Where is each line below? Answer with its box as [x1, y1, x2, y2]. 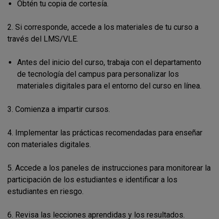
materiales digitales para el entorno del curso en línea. [17, 81, 201, 90]
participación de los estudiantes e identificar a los [7, 175, 177, 184]
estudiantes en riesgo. [7, 187, 84, 196]
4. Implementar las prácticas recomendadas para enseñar [7, 128, 202, 137]
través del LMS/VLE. [7, 34, 78, 44]
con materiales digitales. [7, 140, 91, 149]
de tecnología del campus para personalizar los [17, 69, 179, 79]
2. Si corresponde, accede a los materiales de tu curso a [7, 22, 198, 32]
